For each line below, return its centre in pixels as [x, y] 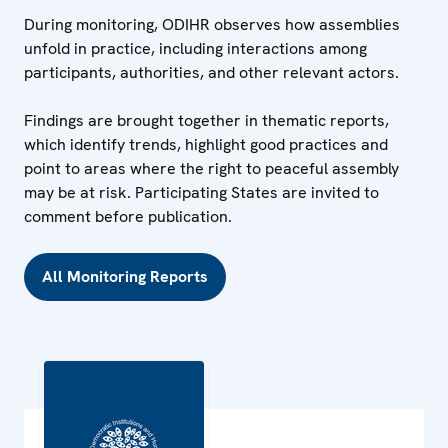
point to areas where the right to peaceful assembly [211, 168]
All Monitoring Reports [125, 276]
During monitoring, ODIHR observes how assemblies [212, 24]
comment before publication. [128, 216]
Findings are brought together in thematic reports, [206, 120]
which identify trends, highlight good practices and [206, 144]
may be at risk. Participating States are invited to [201, 192]
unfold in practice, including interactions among [195, 48]
